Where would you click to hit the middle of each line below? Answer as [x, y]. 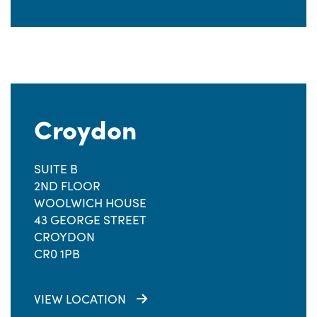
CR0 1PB [57, 253]
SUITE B [56, 168]
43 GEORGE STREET [90, 219]
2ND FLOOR [67, 185]
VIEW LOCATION [80, 299]
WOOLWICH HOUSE [90, 202]
